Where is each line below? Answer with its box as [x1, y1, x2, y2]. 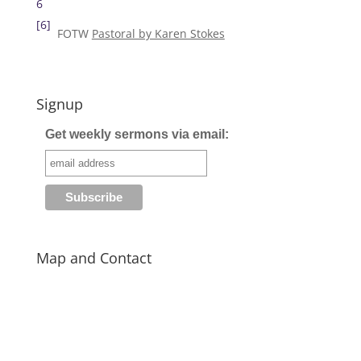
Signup [35, 94, 83, 114]
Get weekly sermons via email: [44, 127, 229, 141]
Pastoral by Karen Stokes [91, 26, 225, 41]
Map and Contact [35, 248, 151, 268]
